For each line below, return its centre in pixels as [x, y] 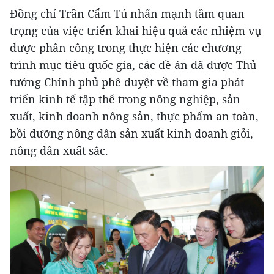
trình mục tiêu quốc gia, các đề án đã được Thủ [133, 65]
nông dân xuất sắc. [59, 151]
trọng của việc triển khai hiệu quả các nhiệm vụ [135, 31]
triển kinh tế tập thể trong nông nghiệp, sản [125, 99]
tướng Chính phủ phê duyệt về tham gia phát [127, 82]
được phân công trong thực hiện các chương [126, 48]
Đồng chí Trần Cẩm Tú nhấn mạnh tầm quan [127, 14]
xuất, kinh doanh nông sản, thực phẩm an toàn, [134, 117]
